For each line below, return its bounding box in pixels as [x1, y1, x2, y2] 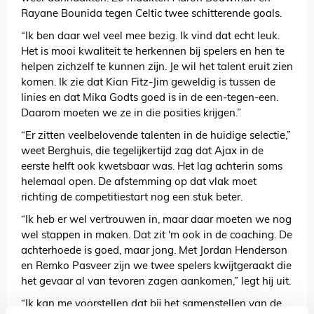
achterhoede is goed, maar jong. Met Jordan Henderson [21, 246, 287, 257]
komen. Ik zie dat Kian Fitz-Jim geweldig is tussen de [21, 78, 275, 89]
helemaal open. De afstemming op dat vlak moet [21, 177, 257, 189]
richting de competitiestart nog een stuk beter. [21, 193, 243, 204]
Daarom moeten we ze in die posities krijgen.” [21, 109, 241, 120]
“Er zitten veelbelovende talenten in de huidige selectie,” [21, 131, 291, 142]
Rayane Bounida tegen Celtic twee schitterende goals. [21, 9, 282, 20]
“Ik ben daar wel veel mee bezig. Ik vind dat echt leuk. [21, 32, 280, 43]
